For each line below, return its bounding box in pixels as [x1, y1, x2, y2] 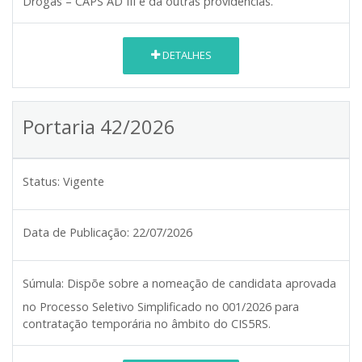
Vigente [63, 173, 104, 189]
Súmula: [23, 275, 64, 291]
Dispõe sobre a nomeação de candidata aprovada [67, 275, 336, 291]
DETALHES [159, 48, 212, 63]
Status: [23, 173, 60, 189]
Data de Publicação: [23, 224, 129, 240]
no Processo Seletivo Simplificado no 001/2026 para [23, 298, 299, 314]
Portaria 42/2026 [23, 112, 175, 140]
